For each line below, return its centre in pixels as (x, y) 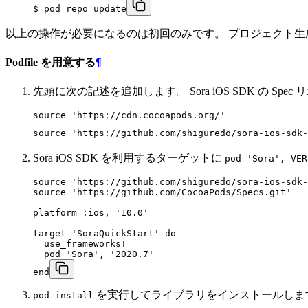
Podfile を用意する (51, 62)
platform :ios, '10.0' (91, 213)
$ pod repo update (80, 8)
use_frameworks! (80, 244)
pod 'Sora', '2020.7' (93, 254)
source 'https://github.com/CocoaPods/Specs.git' (162, 192)
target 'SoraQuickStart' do (104, 234)
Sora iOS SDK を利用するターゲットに (129, 158)
